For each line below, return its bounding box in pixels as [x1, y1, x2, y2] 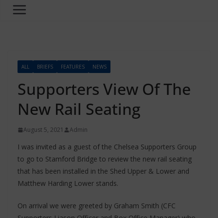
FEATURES [61, 63, 85, 70]
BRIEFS [37, 63, 53, 70]
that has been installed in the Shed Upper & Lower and [18, 166, 189, 176]
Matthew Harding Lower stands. [18, 179, 118, 188]
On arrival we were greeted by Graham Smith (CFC [18, 201, 176, 210]
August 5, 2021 [23, 126, 64, 134]
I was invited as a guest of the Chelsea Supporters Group [18, 142, 197, 151]
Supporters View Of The [18, 78, 191, 99]
